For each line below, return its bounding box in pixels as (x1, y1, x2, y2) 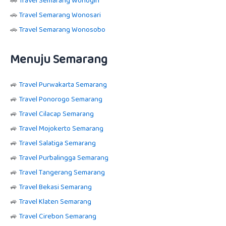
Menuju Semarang (10, 49, 107, 70)
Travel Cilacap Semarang (19, 107, 94, 120)
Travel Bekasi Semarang (19, 181, 92, 193)
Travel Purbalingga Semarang (19, 151, 108, 164)
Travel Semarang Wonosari (19, 9, 101, 22)
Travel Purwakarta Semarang (19, 78, 107, 91)
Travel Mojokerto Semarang (19, 122, 103, 135)
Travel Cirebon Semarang (19, 210, 96, 222)
